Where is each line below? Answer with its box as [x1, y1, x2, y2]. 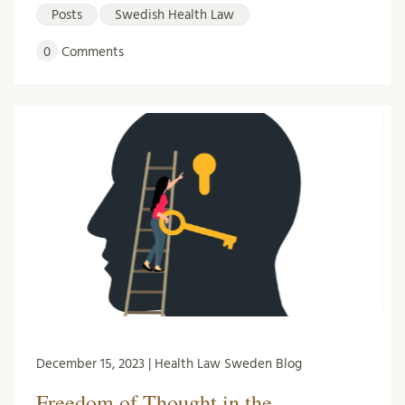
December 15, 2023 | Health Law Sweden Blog [36, 356, 302, 371]
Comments [58, 44, 124, 59]
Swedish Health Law [115, 7, 234, 22]
